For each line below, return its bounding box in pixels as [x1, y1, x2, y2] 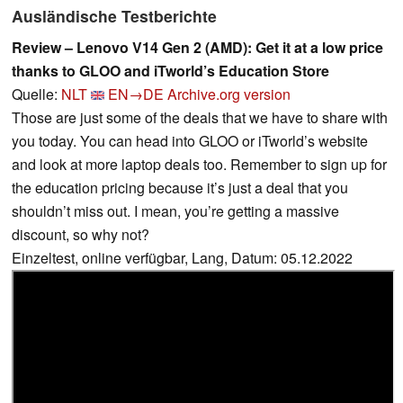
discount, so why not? [12, 223, 149, 245]
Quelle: [12, 83, 61, 104]
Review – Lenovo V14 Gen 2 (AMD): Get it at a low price [12, 36, 383, 58]
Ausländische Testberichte [12, 4, 217, 27]
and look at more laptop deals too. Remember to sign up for [12, 153, 387, 175]
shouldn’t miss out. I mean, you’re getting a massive [12, 200, 339, 221]
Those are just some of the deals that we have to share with [12, 106, 388, 128]
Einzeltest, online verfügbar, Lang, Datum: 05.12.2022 [12, 246, 353, 268]
